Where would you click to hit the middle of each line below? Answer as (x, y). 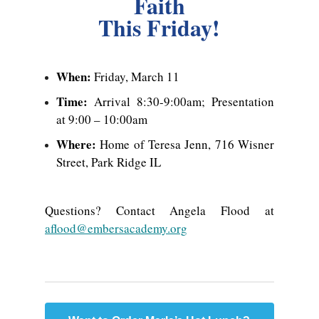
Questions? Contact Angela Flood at (159, 211)
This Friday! (159, 28)
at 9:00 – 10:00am (104, 120)
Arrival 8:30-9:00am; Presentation (184, 102)
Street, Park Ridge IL (110, 162)
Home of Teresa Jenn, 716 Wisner (187, 145)
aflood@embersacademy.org (116, 229)
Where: (78, 145)
